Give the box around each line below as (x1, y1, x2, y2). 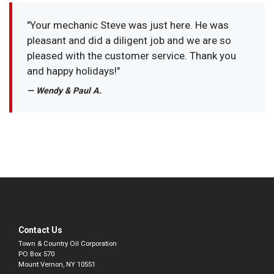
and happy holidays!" (27, 64, 120, 77)
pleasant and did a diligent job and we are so (27, 34, 232, 46)
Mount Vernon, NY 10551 (18, 259, 95, 268)
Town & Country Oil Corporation (18, 239, 117, 248)
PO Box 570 (18, 249, 54, 258)
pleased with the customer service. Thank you (27, 49, 237, 62)
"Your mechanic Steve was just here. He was (27, 18, 229, 31)
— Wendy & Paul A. (27, 86, 102, 95)
